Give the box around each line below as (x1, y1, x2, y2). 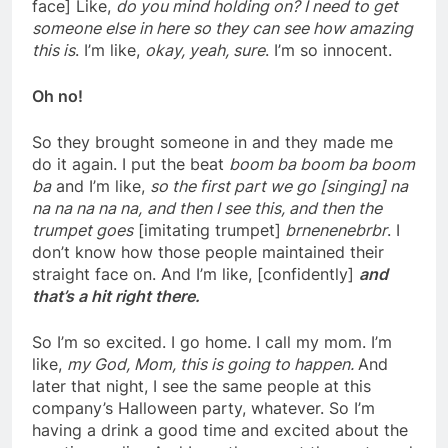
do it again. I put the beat (32, 154, 229, 175)
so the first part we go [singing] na (150, 176, 408, 197)
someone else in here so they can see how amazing (32, 18, 413, 39)
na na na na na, (32, 198, 142, 219)
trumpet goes (32, 220, 133, 241)
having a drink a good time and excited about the (32, 420, 408, 441)
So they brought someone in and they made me (32, 132, 393, 153)
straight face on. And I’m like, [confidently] (32, 264, 359, 285)
